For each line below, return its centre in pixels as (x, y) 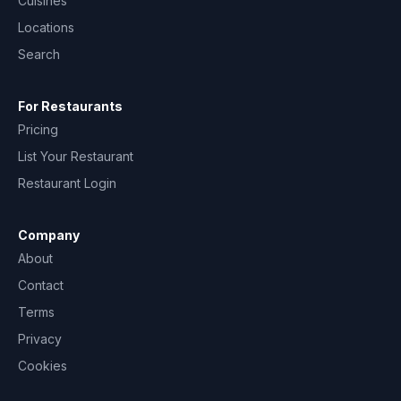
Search (39, 54)
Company (49, 235)
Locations (46, 27)
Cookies (43, 366)
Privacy (40, 339)
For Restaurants (70, 106)
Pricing (38, 129)
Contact (41, 285)
